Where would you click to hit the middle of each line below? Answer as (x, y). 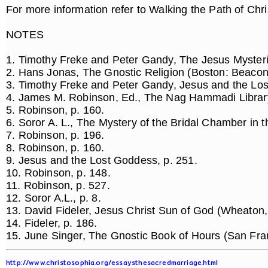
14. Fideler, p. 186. (53, 223)
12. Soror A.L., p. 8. (55, 198)
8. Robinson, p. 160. (57, 148)
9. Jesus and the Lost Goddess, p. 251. (103, 160)
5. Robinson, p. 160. (57, 110)
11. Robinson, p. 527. (60, 185)
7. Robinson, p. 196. (57, 135)
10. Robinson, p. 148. (60, 173)
